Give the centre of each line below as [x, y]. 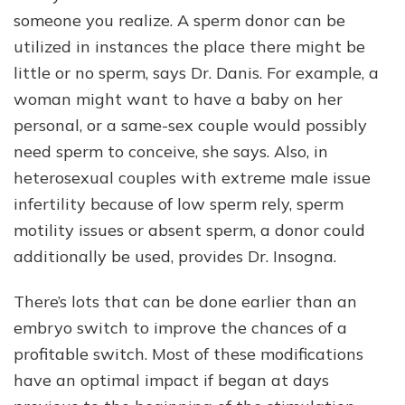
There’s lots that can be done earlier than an [185, 302]
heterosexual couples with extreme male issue [192, 178]
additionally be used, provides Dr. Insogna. [175, 257]
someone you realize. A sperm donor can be [179, 21]
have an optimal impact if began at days [171, 381]
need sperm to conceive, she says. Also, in [171, 152]
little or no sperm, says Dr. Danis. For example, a [196, 73]
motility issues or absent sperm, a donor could [189, 231]
